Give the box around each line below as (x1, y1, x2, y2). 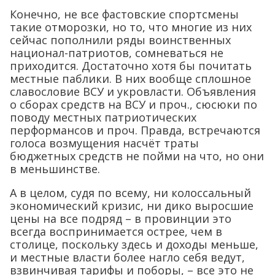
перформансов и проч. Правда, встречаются (10, 122, 260, 137)
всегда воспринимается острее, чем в (10, 223, 222, 239)
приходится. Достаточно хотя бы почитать (10, 58, 252, 73)
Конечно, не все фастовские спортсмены (10, 6, 239, 21)
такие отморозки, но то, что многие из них (10, 19, 252, 34)
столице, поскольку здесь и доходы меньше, (10, 236, 258, 252)
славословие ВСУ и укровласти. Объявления (10, 83, 256, 99)
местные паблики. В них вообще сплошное (10, 71, 251, 86)
